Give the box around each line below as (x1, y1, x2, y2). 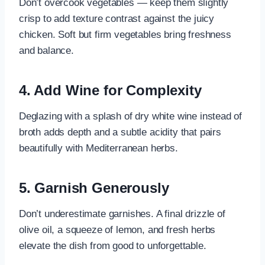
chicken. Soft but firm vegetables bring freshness (19, 28, 231, 40)
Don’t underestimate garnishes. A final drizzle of (19, 208, 225, 219)
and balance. (19, 44, 74, 56)
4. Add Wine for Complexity (19, 82, 202, 98)
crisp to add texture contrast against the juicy (19, 12, 215, 24)
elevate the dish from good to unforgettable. (19, 240, 206, 251)
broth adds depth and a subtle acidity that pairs (19, 126, 221, 138)
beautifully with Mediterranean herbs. (19, 142, 178, 154)
